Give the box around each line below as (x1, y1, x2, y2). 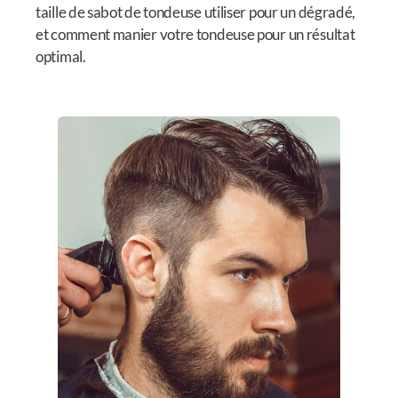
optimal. (36, 47, 86, 67)
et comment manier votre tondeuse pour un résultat (36, 25, 355, 44)
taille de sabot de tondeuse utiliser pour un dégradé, (36, 3, 356, 22)
